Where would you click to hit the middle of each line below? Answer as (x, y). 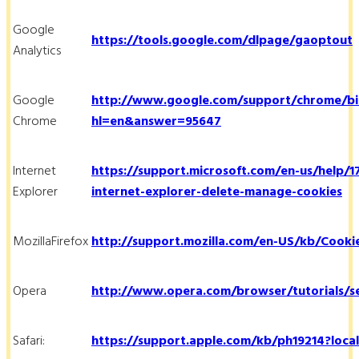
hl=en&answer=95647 (156, 121)
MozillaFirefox (50, 241)
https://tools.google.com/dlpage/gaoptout (222, 40)
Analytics (37, 50)
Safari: (29, 340)
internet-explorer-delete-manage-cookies (217, 191)
